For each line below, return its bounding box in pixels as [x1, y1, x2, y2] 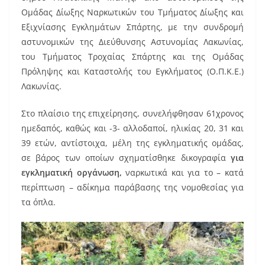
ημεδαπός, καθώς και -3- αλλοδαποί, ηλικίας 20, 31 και [21, 122, 244, 134]
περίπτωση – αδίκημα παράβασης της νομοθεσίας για [21, 181, 244, 193]
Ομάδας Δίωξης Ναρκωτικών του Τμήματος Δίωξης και [21, 6, 244, 18]
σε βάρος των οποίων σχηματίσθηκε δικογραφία [21, 151, 231, 163]
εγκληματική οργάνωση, [21, 166, 122, 178]
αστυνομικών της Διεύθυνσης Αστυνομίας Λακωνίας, [21, 35, 244, 47]
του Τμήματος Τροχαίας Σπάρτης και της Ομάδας [21, 50, 244, 62]
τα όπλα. [21, 196, 56, 208]
